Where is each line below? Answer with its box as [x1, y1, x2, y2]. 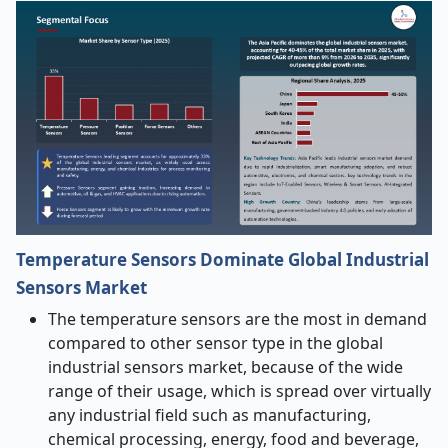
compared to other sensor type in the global [48, 332, 383, 354]
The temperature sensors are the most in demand [48, 308, 427, 330]
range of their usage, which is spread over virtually [48, 380, 431, 402]
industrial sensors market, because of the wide [48, 356, 403, 378]
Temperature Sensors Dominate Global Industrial [16, 248, 429, 271]
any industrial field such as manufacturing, [48, 404, 371, 426]
